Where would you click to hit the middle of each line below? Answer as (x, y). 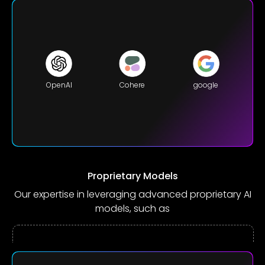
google (206, 85)
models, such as (132, 209)
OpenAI (59, 85)
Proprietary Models (132, 176)
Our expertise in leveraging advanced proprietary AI (132, 195)
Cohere (132, 85)
